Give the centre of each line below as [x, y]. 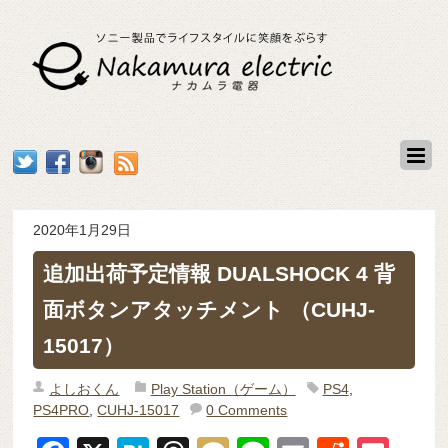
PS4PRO [61, 409]
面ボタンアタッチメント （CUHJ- [209, 309]
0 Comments [247, 409]
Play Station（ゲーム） [223, 388]
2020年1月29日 [82, 229]
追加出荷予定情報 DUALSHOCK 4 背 [219, 273]
